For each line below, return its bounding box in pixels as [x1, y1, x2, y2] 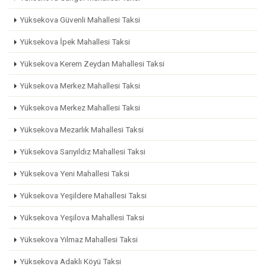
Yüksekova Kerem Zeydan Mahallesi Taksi [20, 59, 164, 68]
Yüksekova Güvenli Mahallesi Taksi [20, 15, 140, 24]
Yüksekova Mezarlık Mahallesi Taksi [20, 125, 144, 134]
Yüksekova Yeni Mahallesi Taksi [20, 169, 129, 178]
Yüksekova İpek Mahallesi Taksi [20, 37, 130, 46]
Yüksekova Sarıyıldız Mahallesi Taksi [20, 147, 145, 156]
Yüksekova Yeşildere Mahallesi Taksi [20, 191, 147, 200]
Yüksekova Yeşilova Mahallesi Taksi [20, 213, 144, 222]
